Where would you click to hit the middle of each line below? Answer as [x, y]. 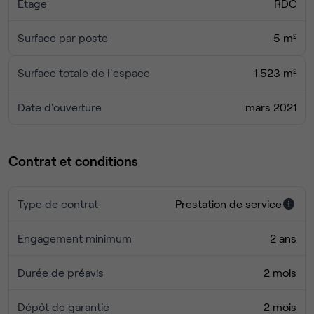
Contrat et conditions [73, 161]
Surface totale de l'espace [84, 73]
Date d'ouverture [60, 107]
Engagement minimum [75, 238]
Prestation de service [228, 204]
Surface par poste [63, 38]
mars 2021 [271, 107]
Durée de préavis [61, 273]
